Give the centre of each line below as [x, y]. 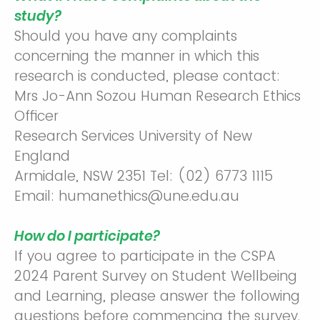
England [42, 156]
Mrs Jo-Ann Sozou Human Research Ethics [157, 96]
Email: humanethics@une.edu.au [127, 196]
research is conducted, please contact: [147, 76]
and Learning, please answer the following [157, 296]
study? [38, 16]
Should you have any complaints [126, 36]
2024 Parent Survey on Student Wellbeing [156, 276]
